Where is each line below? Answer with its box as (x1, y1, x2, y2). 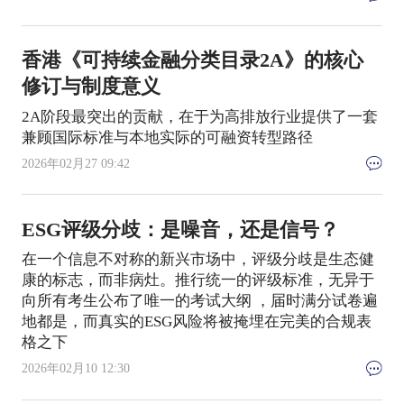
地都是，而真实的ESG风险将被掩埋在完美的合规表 (21, 313, 372, 331)
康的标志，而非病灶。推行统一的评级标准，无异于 (21, 271, 374, 289)
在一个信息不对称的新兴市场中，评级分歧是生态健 (21, 251, 374, 269)
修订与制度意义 (21, 76, 161, 98)
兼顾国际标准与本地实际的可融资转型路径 (21, 128, 313, 146)
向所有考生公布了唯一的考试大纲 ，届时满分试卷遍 (21, 292, 378, 310)
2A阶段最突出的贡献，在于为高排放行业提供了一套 (21, 107, 378, 125)
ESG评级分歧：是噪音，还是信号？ (21, 218, 339, 241)
